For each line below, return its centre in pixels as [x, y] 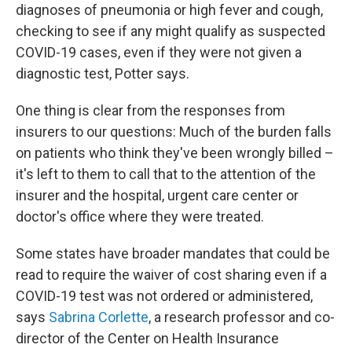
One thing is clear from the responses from [150, 110]
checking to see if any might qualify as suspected [170, 31]
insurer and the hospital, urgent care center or [157, 195]
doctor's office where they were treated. [140, 216]
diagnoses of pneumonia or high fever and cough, [169, 10]
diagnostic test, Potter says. [103, 73]
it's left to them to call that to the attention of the [166, 174]
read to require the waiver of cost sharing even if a [171, 275]
